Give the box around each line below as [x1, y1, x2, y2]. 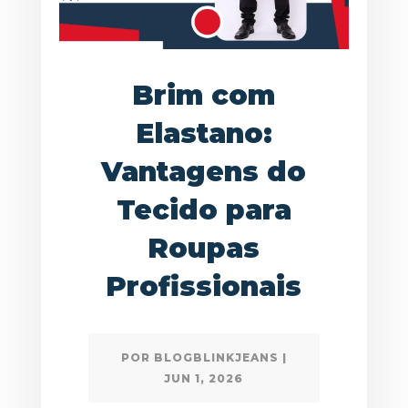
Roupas [148, 231, 260, 266]
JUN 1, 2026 [164, 372, 244, 386]
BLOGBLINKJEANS [153, 351, 279, 365]
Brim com [132, 78, 276, 113]
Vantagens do [101, 155, 307, 189]
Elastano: [135, 117, 272, 151]
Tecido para [116, 193, 291, 228]
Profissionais [106, 270, 302, 304]
